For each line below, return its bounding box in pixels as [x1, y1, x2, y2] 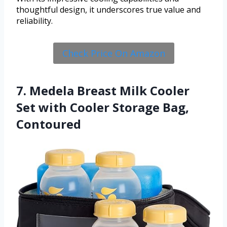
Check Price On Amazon [62, 47, 165, 59]
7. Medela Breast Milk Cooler [16, 82, 190, 99]
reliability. [16, 15, 53, 26]
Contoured [16, 115, 81, 132]
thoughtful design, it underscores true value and [16, 4, 201, 15]
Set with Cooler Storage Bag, [16, 98, 189, 116]
